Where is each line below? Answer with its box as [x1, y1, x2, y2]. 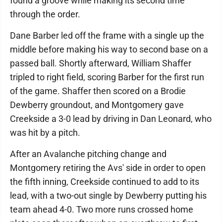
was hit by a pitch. [10, 127, 80, 138]
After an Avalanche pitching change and [10, 149, 166, 159]
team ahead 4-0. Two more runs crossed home [10, 204, 193, 215]
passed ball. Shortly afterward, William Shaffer [10, 58, 191, 68]
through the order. [10, 9, 80, 19]
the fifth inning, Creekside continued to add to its [10, 176, 199, 187]
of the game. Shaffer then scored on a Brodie [10, 86, 186, 96]
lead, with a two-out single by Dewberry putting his [10, 190, 207, 201]
